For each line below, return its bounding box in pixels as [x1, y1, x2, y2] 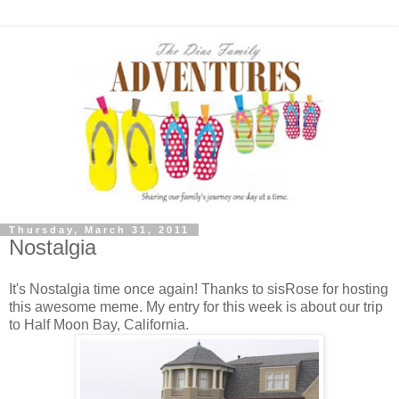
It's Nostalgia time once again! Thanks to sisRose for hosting [9, 281, 388, 297]
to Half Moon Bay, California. [9, 317, 189, 333]
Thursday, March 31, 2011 [9, 224, 190, 235]
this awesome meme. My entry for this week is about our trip [9, 299, 383, 315]
